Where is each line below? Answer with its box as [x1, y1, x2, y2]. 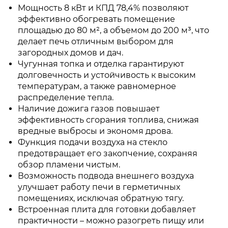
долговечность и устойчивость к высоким [18, 70, 196, 80]
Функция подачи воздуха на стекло [18, 137, 167, 147]
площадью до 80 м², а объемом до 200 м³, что [18, 25, 209, 35]
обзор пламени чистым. [18, 160, 120, 169]
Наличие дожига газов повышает [18, 104, 160, 113]
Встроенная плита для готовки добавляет [18, 205, 196, 214]
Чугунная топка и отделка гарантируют [18, 59, 184, 69]
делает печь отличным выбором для [18, 37, 174, 46]
